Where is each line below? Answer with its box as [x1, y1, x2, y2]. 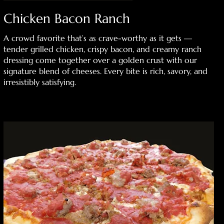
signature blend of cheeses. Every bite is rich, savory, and [3, 65, 207, 76]
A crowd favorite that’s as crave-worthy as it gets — [3, 32, 192, 43]
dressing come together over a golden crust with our [3, 54, 197, 65]
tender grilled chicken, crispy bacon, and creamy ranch [3, 43, 201, 54]
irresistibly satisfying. [3, 76, 76, 87]
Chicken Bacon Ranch [3, 10, 130, 26]
